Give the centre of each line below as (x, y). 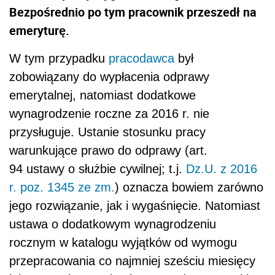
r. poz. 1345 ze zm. (62, 188)
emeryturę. (39, 31)
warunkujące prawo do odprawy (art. (108, 151)
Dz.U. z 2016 (222, 169)
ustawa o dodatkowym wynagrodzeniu (113, 224)
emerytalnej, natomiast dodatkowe (103, 95)
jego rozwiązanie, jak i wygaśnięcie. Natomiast (135, 206)
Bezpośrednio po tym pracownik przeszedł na (133, 12)
